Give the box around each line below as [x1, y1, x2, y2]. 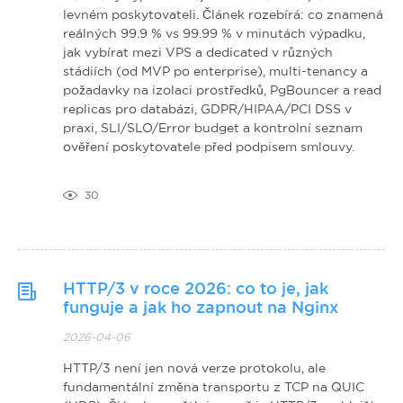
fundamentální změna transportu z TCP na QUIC [63, 380, 364, 393]
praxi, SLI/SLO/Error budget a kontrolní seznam [63, 121, 363, 134]
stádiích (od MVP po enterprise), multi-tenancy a [63, 64, 368, 77]
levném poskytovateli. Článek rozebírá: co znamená [63, 7, 383, 21]
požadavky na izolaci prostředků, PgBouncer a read [63, 83, 381, 96]
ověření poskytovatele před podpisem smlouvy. [63, 139, 354, 153]
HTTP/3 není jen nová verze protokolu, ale [63, 361, 326, 374]
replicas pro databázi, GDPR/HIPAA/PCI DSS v [63, 102, 352, 115]
